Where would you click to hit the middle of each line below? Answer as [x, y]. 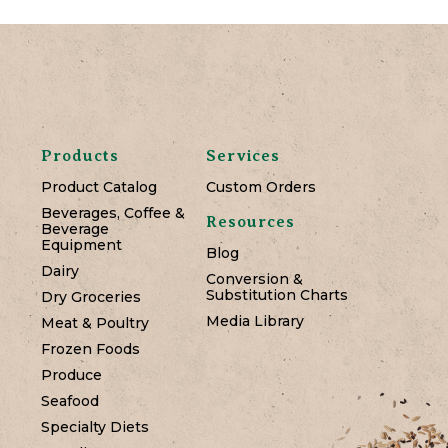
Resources [250, 222]
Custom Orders [261, 187]
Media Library [255, 321]
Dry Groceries [91, 297]
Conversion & [254, 279]
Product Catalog [99, 187]
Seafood [70, 401]
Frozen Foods [90, 349]
